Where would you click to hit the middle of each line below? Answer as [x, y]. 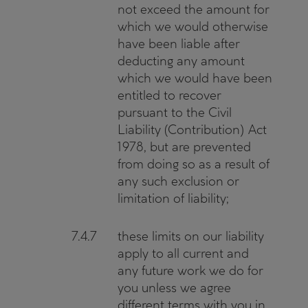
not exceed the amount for [194, 9]
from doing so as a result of [194, 164]
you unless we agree [174, 288]
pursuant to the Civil [175, 112]
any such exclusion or [178, 181]
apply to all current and [183, 253]
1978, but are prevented [184, 147]
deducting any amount [181, 61]
